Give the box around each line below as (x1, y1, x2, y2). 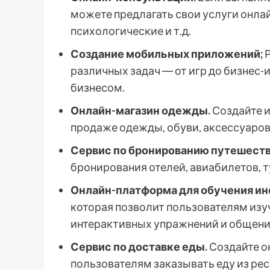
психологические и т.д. (71, 24, 191, 37)
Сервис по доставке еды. (71, 240, 207, 253)
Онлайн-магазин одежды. (71, 104, 210, 117)
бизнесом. (71, 81, 125, 94)
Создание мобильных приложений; (71, 47, 263, 60)
